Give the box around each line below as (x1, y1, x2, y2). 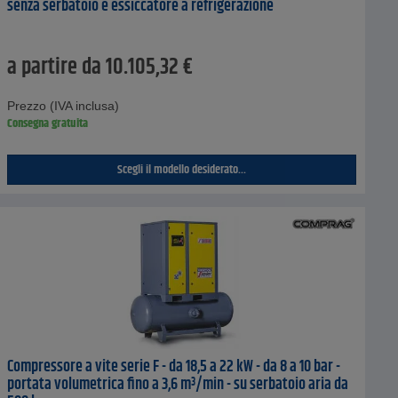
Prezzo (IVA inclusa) (6, 98, 119, 113)
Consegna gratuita (6, 113, 88, 133)
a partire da (6, 50, 101, 84)
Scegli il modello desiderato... (116, 159, 246, 179)
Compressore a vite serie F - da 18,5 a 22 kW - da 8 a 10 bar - (6, 354, 340, 379)
